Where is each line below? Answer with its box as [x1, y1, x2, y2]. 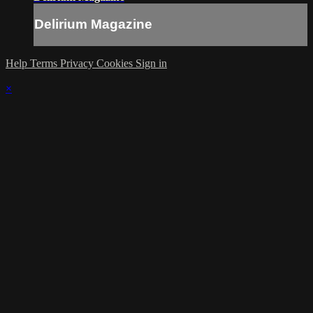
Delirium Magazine [34, 17, 152, 32]
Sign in [136, 57, 167, 70]
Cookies [96, 57, 136, 70]
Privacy [60, 57, 96, 70]
